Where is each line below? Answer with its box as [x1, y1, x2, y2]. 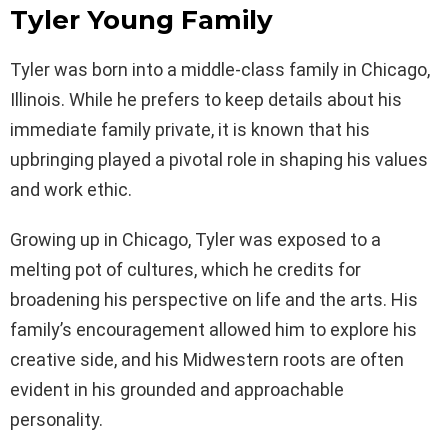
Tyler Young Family [10, 3, 273, 36]
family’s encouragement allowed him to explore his [10, 318, 417, 340]
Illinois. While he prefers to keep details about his [10, 88, 402, 110]
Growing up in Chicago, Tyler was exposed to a [10, 228, 381, 250]
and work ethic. [10, 178, 132, 200]
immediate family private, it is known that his [10, 118, 370, 140]
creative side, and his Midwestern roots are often [10, 348, 404, 370]
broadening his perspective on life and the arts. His [10, 288, 418, 310]
